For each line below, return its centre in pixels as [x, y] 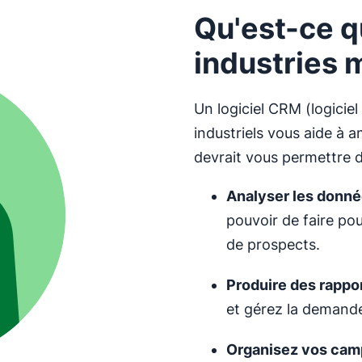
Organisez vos [278, 349]
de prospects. [273, 244]
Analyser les [271, 196]
